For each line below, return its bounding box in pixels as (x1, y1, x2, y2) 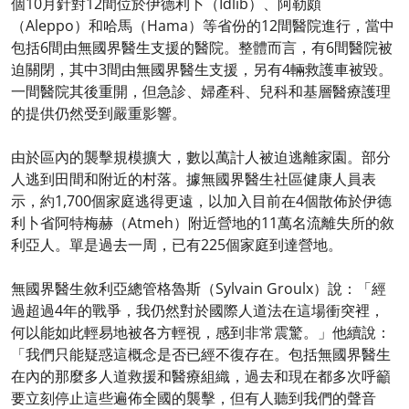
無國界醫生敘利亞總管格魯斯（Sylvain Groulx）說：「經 (11, 278, 386, 299)
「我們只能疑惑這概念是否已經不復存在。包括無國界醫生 (11, 344, 391, 364)
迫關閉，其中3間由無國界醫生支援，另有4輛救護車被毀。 (11, 59, 393, 79)
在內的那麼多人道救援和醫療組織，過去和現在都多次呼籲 (11, 366, 391, 386)
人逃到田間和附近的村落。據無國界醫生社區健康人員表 (11, 169, 376, 189)
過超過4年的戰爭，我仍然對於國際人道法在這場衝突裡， (11, 300, 384, 320)
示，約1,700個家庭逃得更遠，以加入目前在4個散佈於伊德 (11, 191, 392, 211)
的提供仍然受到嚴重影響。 (11, 103, 186, 123)
